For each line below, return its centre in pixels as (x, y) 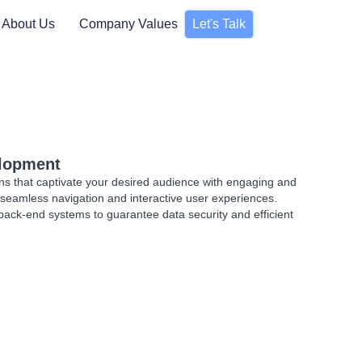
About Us (28, 24)
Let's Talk (219, 24)
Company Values (128, 24)
